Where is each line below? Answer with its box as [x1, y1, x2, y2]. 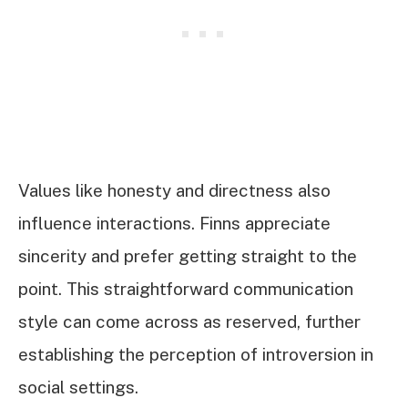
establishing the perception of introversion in [18, 344, 373, 365]
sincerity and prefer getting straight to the [18, 246, 357, 267]
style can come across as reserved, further [18, 311, 361, 332]
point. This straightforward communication [18, 279, 353, 300]
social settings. [18, 377, 138, 398]
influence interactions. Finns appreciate [18, 213, 331, 234]
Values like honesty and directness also [18, 180, 331, 201]
